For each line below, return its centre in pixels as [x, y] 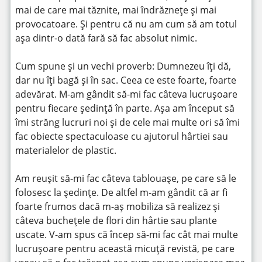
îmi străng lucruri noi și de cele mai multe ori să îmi [127, 122]
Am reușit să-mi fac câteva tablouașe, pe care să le [125, 178]
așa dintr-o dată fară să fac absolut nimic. [106, 38]
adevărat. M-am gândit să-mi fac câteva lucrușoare [126, 94]
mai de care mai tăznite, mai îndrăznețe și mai [116, 10]
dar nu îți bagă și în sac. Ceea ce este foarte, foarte [125, 80]
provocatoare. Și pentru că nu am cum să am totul [126, 24]
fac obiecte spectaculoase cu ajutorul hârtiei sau [121, 136]
